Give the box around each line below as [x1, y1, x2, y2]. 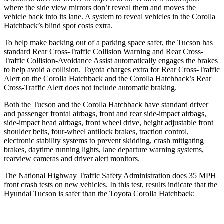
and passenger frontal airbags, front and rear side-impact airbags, [4, 109, 206, 118]
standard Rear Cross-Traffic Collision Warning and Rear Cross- [4, 47, 203, 56]
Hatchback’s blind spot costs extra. [4, 21, 113, 30]
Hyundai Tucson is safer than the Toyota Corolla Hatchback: [4, 189, 195, 198]
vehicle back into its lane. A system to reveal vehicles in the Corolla [4, 12, 215, 21]
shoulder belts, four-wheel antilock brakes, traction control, [4, 127, 189, 136]
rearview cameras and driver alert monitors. [4, 154, 140, 163]
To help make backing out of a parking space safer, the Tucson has [4, 38, 213, 47]
